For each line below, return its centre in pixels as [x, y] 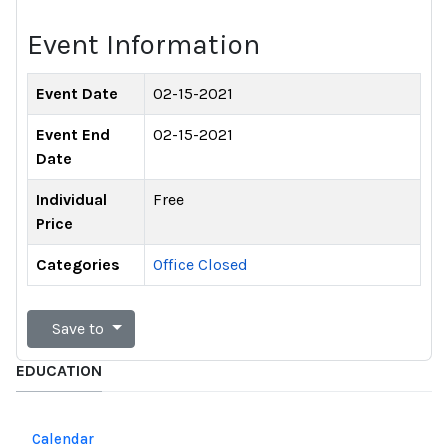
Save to [78, 328]
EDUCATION [59, 370]
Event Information [143, 44]
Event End [73, 134]
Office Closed [200, 264]
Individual [71, 199]
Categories [78, 264]
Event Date [77, 93]
